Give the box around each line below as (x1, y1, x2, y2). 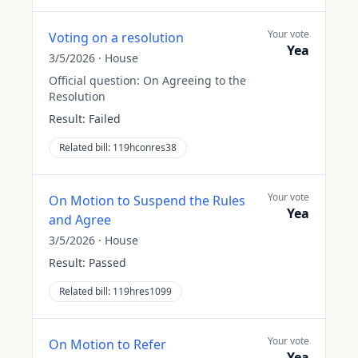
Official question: (49, 73, 143, 88)
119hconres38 (113, 141, 177, 154)
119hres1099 (113, 284, 172, 298)
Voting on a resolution (49, 29, 184, 46)
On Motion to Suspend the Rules (49, 192, 245, 209)
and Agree (49, 211, 111, 229)
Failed (89, 111, 121, 126)
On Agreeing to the (143, 73, 246, 88)
